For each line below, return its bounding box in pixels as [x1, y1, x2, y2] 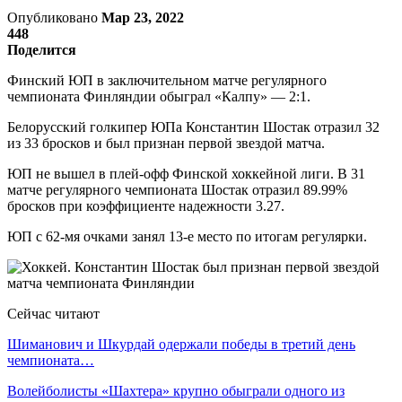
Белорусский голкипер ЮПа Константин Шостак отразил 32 [7, 118, 380, 135]
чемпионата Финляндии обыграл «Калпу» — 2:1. [7, 88, 310, 104]
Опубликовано [7, 9, 101, 25]
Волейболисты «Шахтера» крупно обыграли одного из [7, 382, 345, 398]
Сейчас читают [7, 305, 100, 321]
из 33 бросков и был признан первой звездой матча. [7, 135, 325, 151]
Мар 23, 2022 [101, 9, 184, 25]
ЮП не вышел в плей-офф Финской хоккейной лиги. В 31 [7, 165, 365, 181]
